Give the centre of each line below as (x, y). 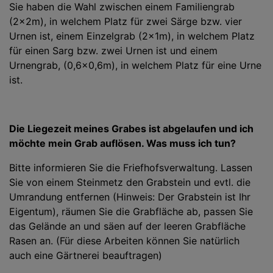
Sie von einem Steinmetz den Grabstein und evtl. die (130, 182)
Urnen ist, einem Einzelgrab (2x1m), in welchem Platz (132, 36)
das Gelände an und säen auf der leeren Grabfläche (127, 226)
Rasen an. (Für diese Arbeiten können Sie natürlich (124, 240)
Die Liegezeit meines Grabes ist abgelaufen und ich (131, 128)
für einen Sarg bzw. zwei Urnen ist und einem (113, 50)
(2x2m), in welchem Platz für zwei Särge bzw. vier (126, 21)
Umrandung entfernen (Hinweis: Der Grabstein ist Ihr (130, 197)
